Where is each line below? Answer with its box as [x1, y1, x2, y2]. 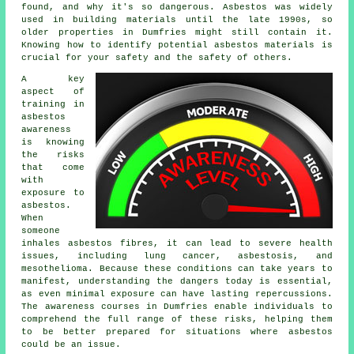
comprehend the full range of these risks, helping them [21, 314, 333, 325]
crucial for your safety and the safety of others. [21, 53, 293, 63]
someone [21, 226, 61, 236]
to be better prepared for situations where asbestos [21, 327, 333, 337]
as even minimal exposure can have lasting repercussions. [21, 289, 333, 299]
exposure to [21, 188, 85, 198]
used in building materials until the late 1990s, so [21, 15, 333, 25]
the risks [21, 150, 85, 160]
